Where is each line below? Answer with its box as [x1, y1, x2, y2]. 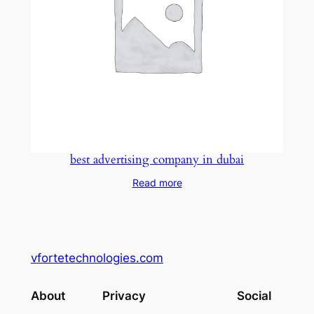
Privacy [102, 288, 146, 303]
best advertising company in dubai [70, 151, 244, 168]
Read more [132, 177, 182, 189]
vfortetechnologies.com [30, 250, 163, 265]
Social [237, 288, 272, 303]
